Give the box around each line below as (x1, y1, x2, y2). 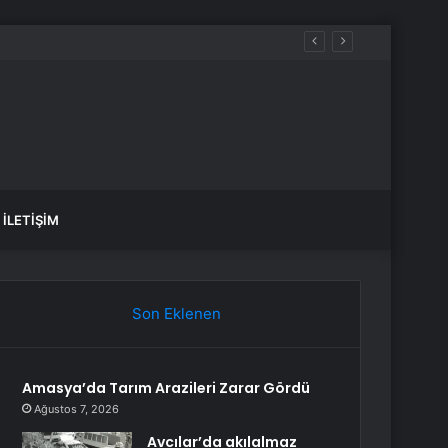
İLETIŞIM (3, 212, 59, 228)
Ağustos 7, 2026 (34, 402, 120, 416)
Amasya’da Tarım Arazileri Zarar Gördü (22, 378, 311, 398)
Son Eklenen (131, 304, 221, 323)
